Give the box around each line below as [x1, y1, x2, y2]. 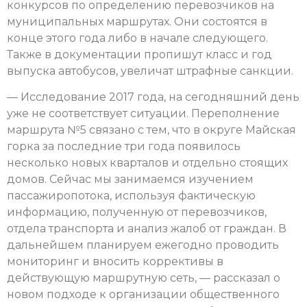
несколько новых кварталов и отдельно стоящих [7, 156, 288, 170]
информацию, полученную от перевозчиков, [7, 206, 267, 219]
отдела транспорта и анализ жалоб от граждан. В [7, 222, 286, 236]
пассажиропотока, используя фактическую [7, 189, 256, 203]
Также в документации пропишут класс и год [7, 47, 272, 61]
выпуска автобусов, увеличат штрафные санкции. [7, 64, 293, 77]
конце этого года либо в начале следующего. [7, 31, 268, 45]
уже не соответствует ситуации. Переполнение [7, 107, 280, 121]
